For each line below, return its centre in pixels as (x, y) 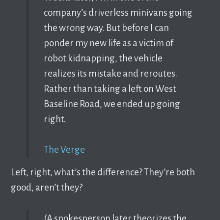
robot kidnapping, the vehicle (103, 58)
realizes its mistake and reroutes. (110, 74)
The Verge (64, 150)
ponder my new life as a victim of (108, 43)
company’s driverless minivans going (118, 13)
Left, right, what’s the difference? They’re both (103, 172)
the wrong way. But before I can (106, 28)
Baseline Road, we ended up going (112, 104)
